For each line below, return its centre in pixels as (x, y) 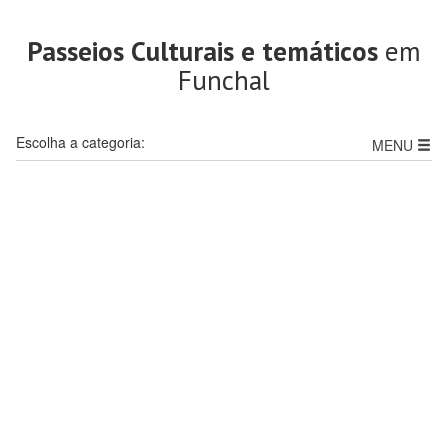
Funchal (224, 80)
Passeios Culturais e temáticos (202, 51)
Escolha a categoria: (80, 142)
